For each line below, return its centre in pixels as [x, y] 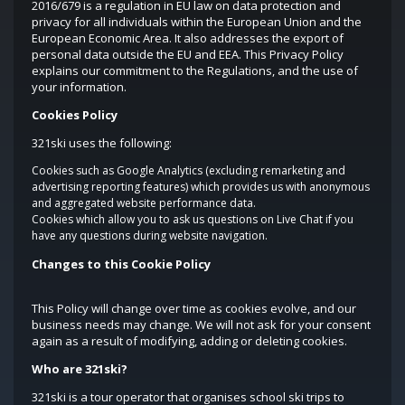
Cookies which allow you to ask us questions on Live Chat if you [193, 219]
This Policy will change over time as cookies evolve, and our [194, 308]
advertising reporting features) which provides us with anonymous [201, 187]
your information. [79, 87]
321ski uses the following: [102, 143]
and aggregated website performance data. [144, 203]
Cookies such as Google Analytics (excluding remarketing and [188, 170]
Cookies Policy [75, 115]
